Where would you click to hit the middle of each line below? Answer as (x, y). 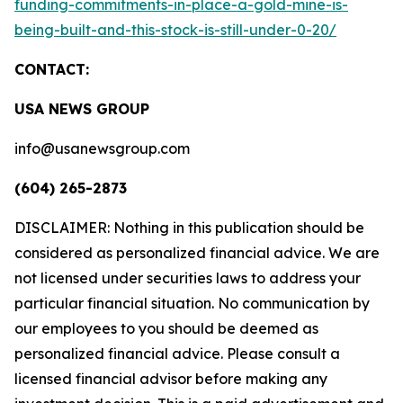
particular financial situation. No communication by (192, 303)
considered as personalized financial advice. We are (197, 253)
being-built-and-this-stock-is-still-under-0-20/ (175, 30)
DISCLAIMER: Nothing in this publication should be (189, 228)
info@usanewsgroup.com (102, 148)
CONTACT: (52, 69)
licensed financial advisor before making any (171, 379)
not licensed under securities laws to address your (188, 278)
